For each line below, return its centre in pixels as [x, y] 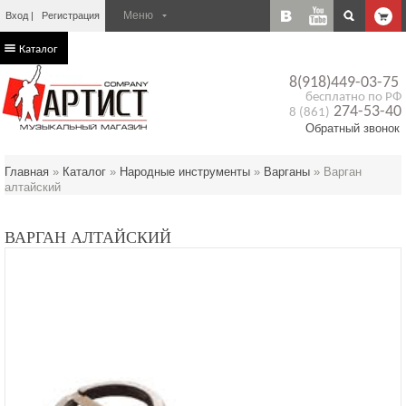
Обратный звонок [353, 128]
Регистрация [71, 15]
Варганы [287, 172]
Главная [27, 172]
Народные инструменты [185, 172]
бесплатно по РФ [353, 97]
